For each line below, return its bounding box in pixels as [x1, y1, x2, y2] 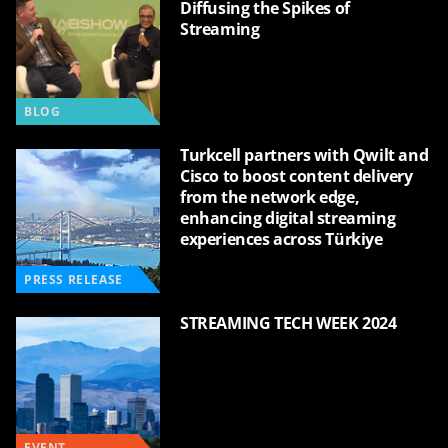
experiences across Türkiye [180, 228, 383, 250]
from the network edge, [180, 186, 360, 208]
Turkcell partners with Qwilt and [180, 144, 429, 166]
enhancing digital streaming [180, 207, 396, 229]
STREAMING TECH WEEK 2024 [180, 312, 397, 334]
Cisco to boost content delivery [180, 165, 413, 187]
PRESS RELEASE [24, 271, 123, 288]
